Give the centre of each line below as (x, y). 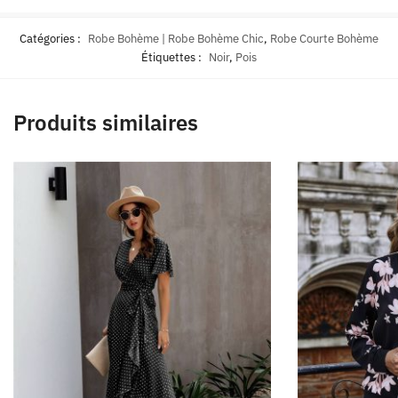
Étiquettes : (173, 57)
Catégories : (52, 38)
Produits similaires (106, 122)
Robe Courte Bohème (324, 38)
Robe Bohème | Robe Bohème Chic (176, 38)
